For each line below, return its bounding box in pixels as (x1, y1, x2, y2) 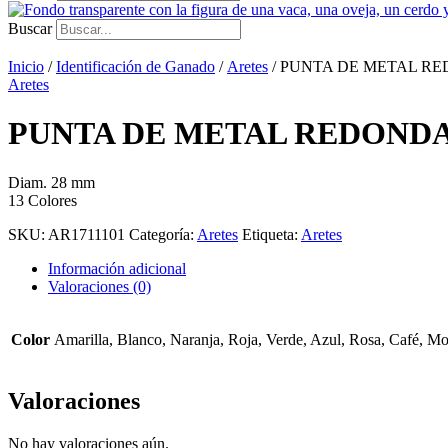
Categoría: (129, 225, 197, 243)
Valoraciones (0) (48, 277, 151, 295)
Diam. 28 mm (8, 173, 95, 191)
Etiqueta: (242, 225, 301, 243)
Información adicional (48, 259, 186, 277)
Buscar (8, 20, 52, 37)
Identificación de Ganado (56, 58, 215, 75)
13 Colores (8, 191, 77, 209)
